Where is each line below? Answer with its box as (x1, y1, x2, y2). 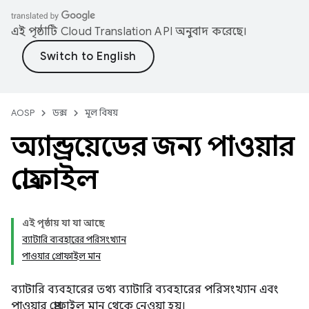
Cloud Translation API (60, 25, 172, 39)
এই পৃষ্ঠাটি (11, 25, 61, 39)
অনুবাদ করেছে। (172, 25, 248, 39)
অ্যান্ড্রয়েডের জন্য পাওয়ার (11, 129, 295, 163)
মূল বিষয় (85, 107, 118, 119)
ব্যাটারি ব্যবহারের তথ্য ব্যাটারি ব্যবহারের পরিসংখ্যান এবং (11, 283, 279, 297)
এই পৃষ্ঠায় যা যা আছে (22, 217, 105, 229)
